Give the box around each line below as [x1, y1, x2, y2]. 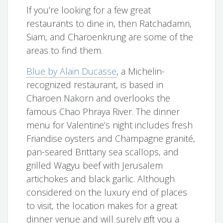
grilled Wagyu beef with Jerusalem [26, 159, 163, 171]
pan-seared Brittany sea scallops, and [26, 145, 179, 158]
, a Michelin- [116, 65, 165, 77]
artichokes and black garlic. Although [26, 172, 175, 185]
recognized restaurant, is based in [26, 78, 164, 91]
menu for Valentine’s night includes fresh [26, 118, 193, 131]
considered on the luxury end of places [26, 186, 188, 198]
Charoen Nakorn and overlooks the [26, 92, 171, 104]
